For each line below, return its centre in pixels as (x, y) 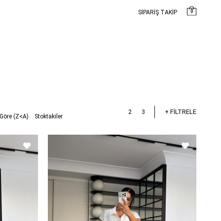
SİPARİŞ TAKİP (158, 12)
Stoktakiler (49, 116)
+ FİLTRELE (181, 111)
